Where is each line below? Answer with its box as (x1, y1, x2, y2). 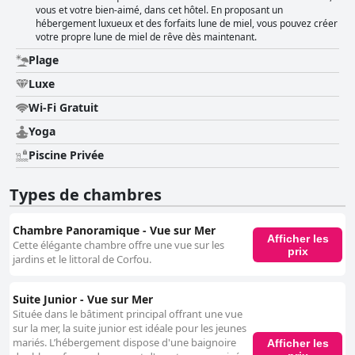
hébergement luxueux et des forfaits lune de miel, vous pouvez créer (36, 17, 338, 31)
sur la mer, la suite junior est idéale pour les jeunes (13, 321, 246, 336)
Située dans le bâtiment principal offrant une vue (13, 307, 242, 322)
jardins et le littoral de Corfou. (13, 252, 151, 267)
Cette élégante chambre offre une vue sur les (13, 238, 224, 253)
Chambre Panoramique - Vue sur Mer (13, 223, 216, 239)
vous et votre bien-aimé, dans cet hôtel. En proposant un (36, 3, 283, 17)
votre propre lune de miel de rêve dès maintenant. (36, 30, 257, 44)
